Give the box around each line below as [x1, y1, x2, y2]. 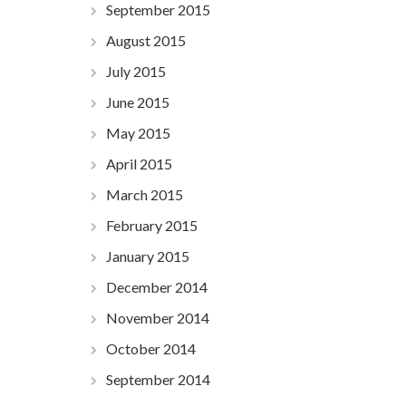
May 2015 [105, 124, 170, 141]
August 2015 [105, 32, 186, 49]
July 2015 [105, 63, 166, 80]
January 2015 [105, 247, 189, 265]
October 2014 [105, 340, 196, 357]
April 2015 [105, 155, 172, 172]
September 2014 [105, 371, 210, 388]
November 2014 [105, 309, 209, 326]
